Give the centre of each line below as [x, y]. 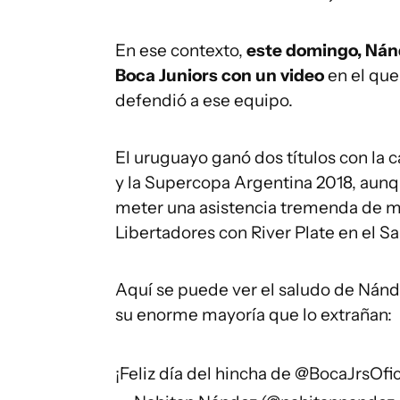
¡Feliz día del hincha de [205, 374]
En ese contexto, [181, 50]
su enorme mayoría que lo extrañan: [254, 315]
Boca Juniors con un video [221, 75]
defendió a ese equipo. [204, 100]
